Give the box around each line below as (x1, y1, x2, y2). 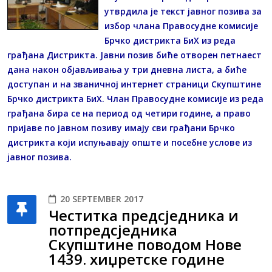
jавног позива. (7, 151, 74, 163)
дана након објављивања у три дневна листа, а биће (7, 64, 246, 76)
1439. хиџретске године (49, 249, 225, 270)
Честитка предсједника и (49, 205, 239, 226)
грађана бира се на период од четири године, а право (7, 107, 251, 120)
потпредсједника (49, 220, 177, 240)
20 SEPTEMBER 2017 (60, 193, 143, 205)
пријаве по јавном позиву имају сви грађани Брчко (7, 122, 235, 134)
